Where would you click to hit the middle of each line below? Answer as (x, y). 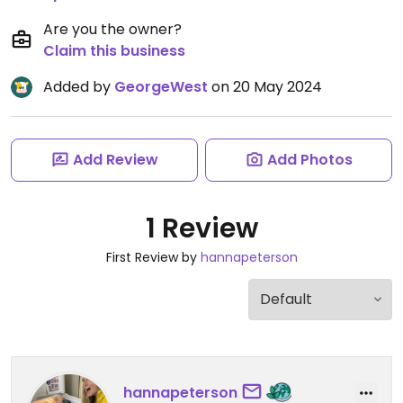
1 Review (201, 228)
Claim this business (114, 51)
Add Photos (309, 160)
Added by (79, 87)
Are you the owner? (112, 29)
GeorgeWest (161, 87)
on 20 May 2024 (265, 87)
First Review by (153, 257)
